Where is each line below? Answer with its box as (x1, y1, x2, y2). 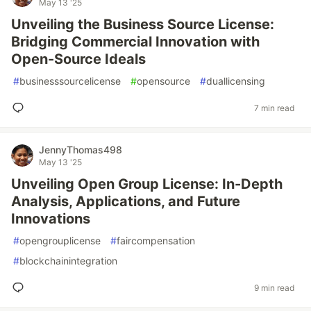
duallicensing (206, 75, 265, 87)
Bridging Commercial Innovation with (11, 33, 260, 50)
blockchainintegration (19, 255, 117, 267)
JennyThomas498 (39, 144, 122, 155)
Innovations (11, 210, 90, 227)
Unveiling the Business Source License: (11, 16, 274, 33)
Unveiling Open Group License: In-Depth (11, 176, 283, 192)
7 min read (254, 102, 294, 113)
